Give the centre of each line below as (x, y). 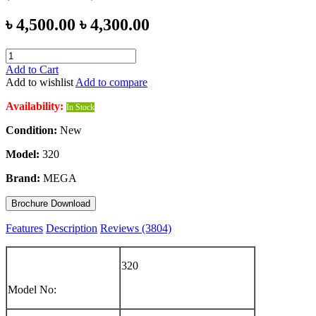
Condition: (31, 130)
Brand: (23, 178)
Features (24, 228)
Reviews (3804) (136, 228)
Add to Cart (32, 69)
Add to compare (111, 82)
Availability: (35, 106)
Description (72, 228)
